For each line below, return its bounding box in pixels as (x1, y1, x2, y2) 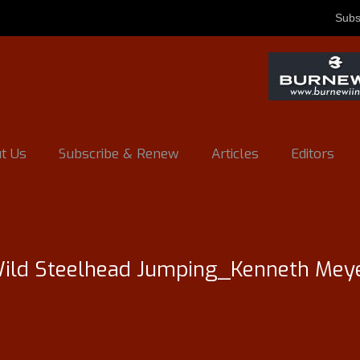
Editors (291, 145, 334, 163)
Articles (211, 145, 259, 163)
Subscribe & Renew (59, 145, 179, 163)
